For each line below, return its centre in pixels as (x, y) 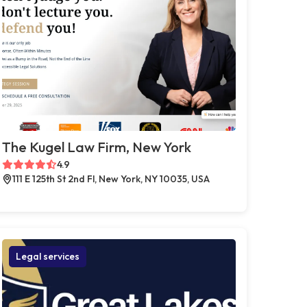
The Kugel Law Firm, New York (96, 147)
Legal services (47, 256)
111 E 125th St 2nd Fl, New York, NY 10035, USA (111, 179)
